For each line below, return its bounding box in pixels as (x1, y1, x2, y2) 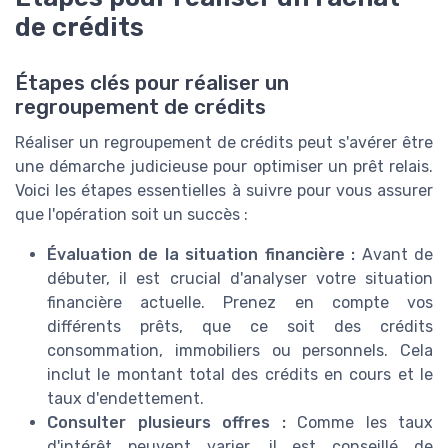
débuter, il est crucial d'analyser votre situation (47, 268, 433, 288)
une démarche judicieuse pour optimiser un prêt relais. (15, 156, 433, 176)
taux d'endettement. (47, 388, 204, 408)
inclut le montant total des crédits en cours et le (47, 364, 433, 384)
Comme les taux (285, 412, 433, 432)
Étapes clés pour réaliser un (15, 70, 289, 95)
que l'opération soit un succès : (15, 204, 248, 224)
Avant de (355, 244, 434, 264)
